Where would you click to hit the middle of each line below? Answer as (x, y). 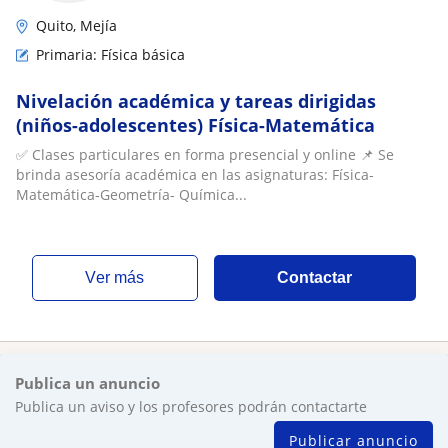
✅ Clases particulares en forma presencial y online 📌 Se (205, 154)
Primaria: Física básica (110, 54)
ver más (120, 277)
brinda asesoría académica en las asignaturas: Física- (195, 174)
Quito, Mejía (76, 25)
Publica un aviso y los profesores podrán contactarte (191, 406)
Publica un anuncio (87, 383)
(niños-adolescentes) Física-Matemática (195, 125)
